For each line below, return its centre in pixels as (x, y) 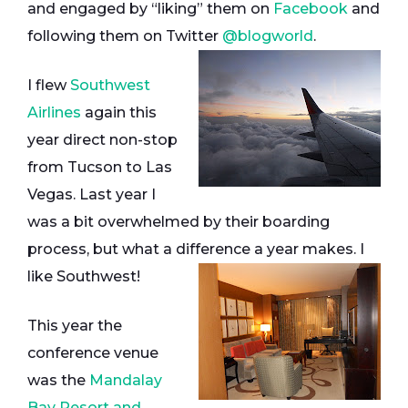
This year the (75, 326)
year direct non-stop (102, 140)
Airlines (54, 112)
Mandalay (126, 380)
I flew (49, 85)
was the (58, 380)
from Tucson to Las (100, 167)
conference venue (93, 353)
